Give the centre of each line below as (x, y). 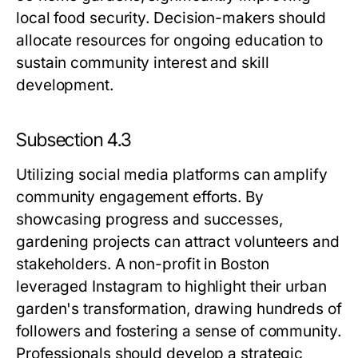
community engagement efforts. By (140, 197)
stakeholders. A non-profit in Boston (143, 264)
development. (65, 85)
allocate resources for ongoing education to (169, 40)
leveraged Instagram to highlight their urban (171, 286)
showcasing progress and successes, (149, 219)
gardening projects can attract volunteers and (178, 242)
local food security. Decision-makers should (171, 18)
